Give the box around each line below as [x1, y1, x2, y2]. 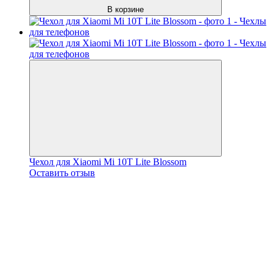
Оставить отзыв [29, 167, 95, 178]
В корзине [107, 4, 144, 14]
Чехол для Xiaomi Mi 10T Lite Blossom [29, 156, 186, 167]
